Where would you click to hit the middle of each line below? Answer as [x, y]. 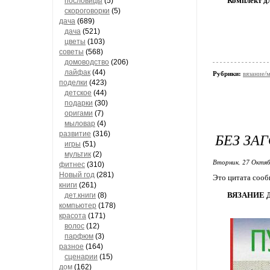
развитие [75, 134]
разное [71, 246]
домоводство [87, 62]
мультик [78, 154]
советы [71, 52]
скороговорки [87, 11]
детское [78, 93]
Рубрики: [228, 74]
